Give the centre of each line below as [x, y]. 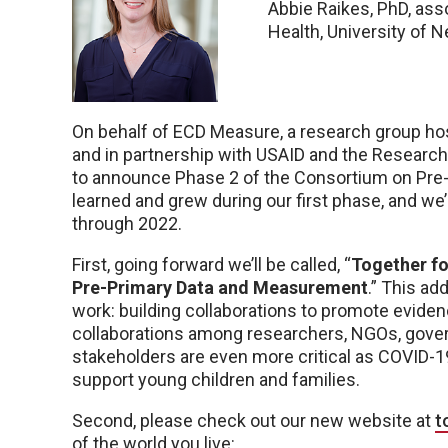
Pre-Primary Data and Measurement [220, 288]
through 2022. [127, 224]
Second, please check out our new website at [253, 421]
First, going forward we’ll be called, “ [211, 265]
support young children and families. [216, 380]
